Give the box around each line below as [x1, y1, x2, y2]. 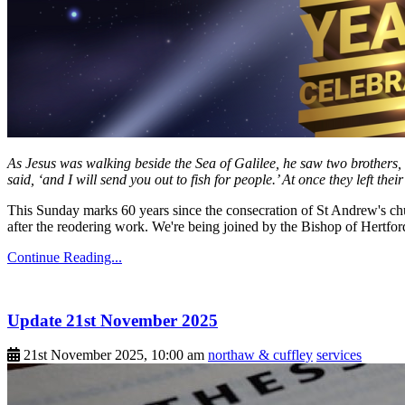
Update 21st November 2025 [7, 310, 218, 330]
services [316, 347, 362, 363]
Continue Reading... [7, 249, 122, 265]
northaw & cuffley [208, 347, 313, 363]
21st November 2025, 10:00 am [24, 347, 204, 363]
